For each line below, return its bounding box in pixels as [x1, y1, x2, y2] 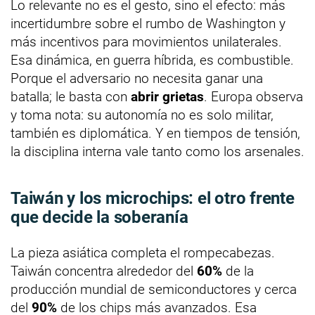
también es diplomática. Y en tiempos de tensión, [11, 124, 300, 141]
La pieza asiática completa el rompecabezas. [11, 244, 275, 261]
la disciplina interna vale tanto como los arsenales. [11, 143, 304, 160]
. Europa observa [204, 88, 303, 105]
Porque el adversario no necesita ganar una [11, 70, 263, 86]
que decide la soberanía [11, 207, 188, 227]
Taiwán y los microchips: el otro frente [11, 188, 295, 208]
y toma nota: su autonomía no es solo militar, [11, 106, 274, 123]
